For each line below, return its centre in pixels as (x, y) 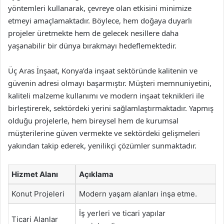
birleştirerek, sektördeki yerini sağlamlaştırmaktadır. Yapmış (111, 108)
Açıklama (96, 174)
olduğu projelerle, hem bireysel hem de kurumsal (93, 120)
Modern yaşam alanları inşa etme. (138, 193)
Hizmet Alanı (35, 174)
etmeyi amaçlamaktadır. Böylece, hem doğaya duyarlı (100, 20)
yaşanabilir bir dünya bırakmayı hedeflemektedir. (92, 45)
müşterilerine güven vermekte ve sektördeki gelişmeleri (104, 133)
